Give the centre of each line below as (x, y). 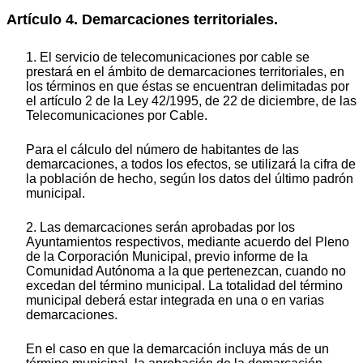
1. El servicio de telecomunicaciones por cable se (168, 58)
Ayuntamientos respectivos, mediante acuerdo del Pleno (188, 242)
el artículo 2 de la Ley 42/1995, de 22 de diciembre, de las (191, 101)
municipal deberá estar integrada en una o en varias (175, 301)
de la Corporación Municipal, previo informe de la (167, 257)
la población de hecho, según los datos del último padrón (190, 179)
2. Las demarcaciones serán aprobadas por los (160, 228)
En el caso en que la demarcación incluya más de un (177, 349)
